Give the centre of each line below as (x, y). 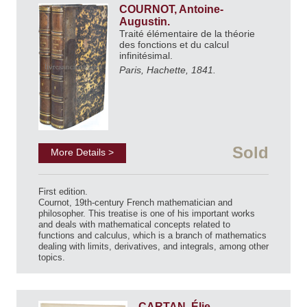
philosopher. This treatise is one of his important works (147, 214)
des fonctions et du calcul (174, 45)
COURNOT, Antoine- (171, 10)
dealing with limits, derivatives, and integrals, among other (153, 247)
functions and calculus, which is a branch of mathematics (152, 236)
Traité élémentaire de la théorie (187, 34)
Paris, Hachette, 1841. (168, 70)
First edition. (63, 192)
